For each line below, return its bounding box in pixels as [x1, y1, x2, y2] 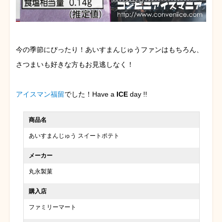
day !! [128, 90, 147, 99]
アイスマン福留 [16, 90, 64, 99]
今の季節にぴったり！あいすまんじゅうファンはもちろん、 [16, 45, 203, 54]
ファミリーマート [29, 203, 77, 211]
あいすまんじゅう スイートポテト [29, 132, 120, 139]
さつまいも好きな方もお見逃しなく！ [16, 60, 134, 68]
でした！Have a [64, 90, 116, 99]
